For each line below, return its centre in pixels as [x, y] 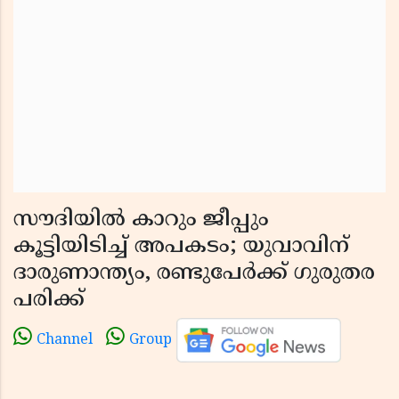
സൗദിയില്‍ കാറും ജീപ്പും [141, 220]
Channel [65, 341]
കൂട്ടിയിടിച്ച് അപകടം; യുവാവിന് [181, 247]
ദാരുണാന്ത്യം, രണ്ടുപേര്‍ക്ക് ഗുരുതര [194, 273]
